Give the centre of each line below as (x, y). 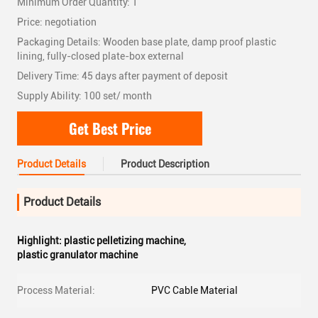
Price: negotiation (57, 22)
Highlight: (40, 241)
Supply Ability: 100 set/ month (84, 96)
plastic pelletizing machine (124, 241)
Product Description (165, 164)
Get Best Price (110, 128)
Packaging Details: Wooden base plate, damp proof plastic (147, 42)
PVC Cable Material (194, 290)
